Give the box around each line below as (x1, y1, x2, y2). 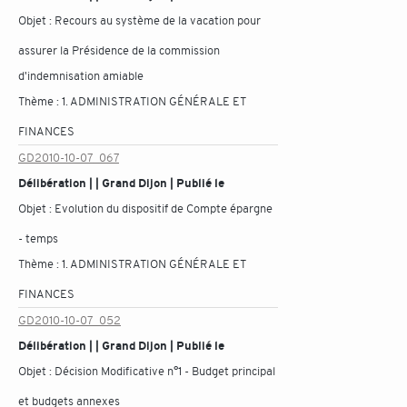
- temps (18, 231, 58, 246)
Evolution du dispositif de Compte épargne (55, 201, 273, 216)
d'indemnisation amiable (18, 68, 144, 84)
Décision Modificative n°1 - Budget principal (55, 363, 275, 379)
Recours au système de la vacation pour (55, 13, 261, 28)
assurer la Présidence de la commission (18, 43, 220, 58)
